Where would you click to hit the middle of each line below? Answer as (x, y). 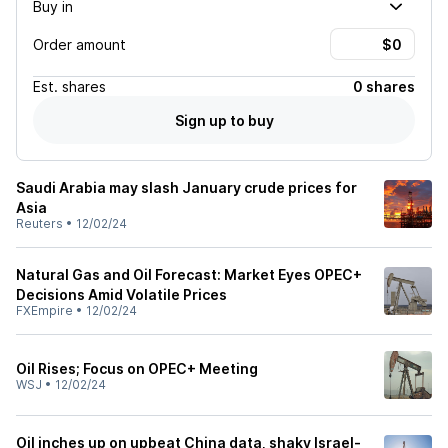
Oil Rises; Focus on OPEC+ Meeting (137, 368)
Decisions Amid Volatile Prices (121, 294)
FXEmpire (44, 310)
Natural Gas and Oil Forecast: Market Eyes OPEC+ (189, 274)
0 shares (384, 86)
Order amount (79, 44)
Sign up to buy (224, 120)
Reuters (39, 223)
